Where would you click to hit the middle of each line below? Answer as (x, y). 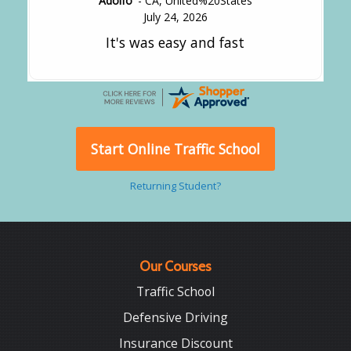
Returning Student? (175, 186)
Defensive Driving (175, 317)
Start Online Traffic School (175, 149)
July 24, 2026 (175, 16)
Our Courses (175, 266)
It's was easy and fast (175, 42)
